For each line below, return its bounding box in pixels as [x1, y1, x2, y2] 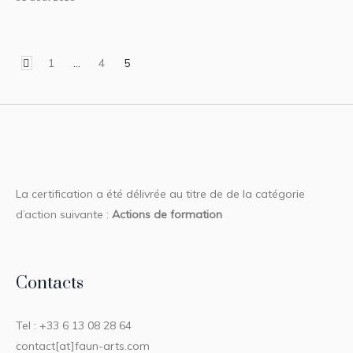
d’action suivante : [16, 206, 113, 221]
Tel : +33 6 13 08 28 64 [16, 318, 132, 333]
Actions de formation [112, 206, 223, 221]
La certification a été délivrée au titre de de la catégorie [16, 186, 306, 201]
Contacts [16, 272, 84, 294]
